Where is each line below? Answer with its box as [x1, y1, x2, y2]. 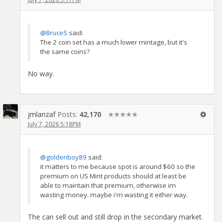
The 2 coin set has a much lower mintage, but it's [40, 37, 187, 47]
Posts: [57, 109, 79, 119]
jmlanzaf [28, 109, 55, 119]
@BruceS [40, 28, 67, 37]
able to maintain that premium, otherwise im [40, 180, 176, 190]
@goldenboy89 [40, 152, 87, 162]
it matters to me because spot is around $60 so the [40, 162, 195, 171]
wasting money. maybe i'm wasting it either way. [40, 190, 188, 199]
